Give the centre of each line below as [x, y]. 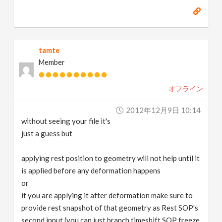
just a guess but [47, 133]
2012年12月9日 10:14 [163, 110]
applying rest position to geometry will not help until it [111, 158]
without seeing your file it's [66, 121]
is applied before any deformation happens [91, 170]
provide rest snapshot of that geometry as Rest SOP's [110, 208]
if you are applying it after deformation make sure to [107, 195]
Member [52, 62]
